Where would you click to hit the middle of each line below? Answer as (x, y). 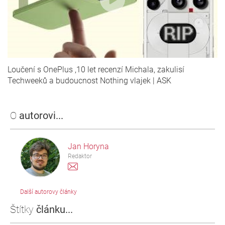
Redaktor (80, 156)
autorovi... (41, 115)
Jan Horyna (88, 146)
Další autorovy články (48, 192)
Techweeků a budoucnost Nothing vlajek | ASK (89, 80)
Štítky (23, 209)
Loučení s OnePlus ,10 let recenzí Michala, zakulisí (96, 69)
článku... (54, 209)
